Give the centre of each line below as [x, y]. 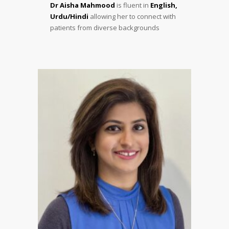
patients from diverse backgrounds [105, 27]
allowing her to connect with [132, 16]
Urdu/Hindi [69, 16]
